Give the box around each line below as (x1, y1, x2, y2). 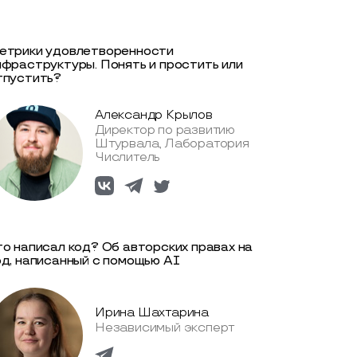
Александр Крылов (95, 108, 213, 124)
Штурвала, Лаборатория (95, 136, 249, 152)
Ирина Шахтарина (95, 305, 209, 321)
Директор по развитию (95, 123, 236, 139)
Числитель (95, 150, 161, 166)
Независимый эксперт (95, 320, 235, 336)
